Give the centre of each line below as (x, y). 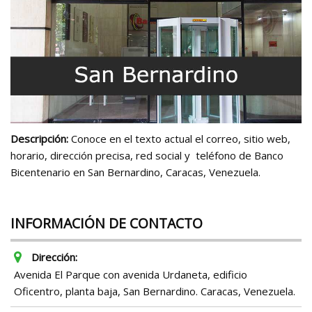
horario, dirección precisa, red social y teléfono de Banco (147, 156)
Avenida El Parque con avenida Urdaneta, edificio (131, 275)
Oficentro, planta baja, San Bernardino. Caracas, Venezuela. (155, 291)
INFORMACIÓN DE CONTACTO (107, 224)
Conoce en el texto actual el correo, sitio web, (181, 139)
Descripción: (39, 139)
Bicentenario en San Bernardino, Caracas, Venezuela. (135, 172)
